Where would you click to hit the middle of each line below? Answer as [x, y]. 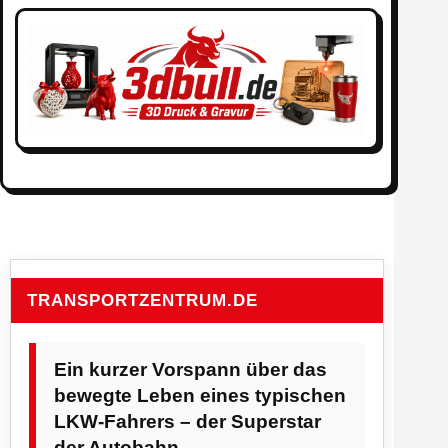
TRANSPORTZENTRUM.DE [142, 300]
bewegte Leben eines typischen [200, 395]
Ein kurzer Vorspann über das [190, 369]
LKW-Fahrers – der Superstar [187, 421]
